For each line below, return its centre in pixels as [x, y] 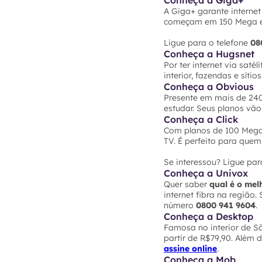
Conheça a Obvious [209, 87]
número [180, 206]
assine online [190, 249]
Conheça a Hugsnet [209, 54]
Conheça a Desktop [208, 217]
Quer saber [187, 185]
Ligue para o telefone [207, 43]
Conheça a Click [201, 120]
